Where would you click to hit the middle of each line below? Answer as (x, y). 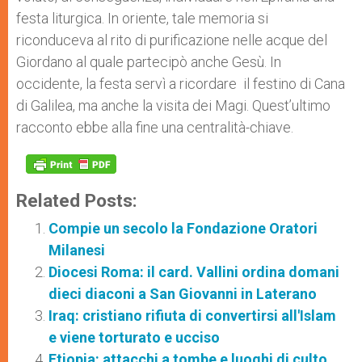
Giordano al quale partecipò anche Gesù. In (149, 62)
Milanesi (77, 250)
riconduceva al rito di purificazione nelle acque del (172, 40)
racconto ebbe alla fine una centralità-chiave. (156, 128)
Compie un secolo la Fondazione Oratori (183, 229)
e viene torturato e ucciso (134, 338)
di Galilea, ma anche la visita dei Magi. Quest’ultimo (173, 106)
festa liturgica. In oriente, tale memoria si (142, 19)
